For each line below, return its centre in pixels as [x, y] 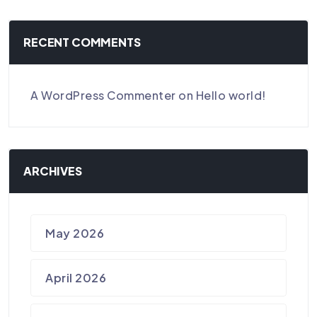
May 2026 [75, 234]
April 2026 [76, 278]
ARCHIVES [53, 171]
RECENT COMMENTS [82, 42]
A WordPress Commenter [103, 96]
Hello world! [231, 96]
